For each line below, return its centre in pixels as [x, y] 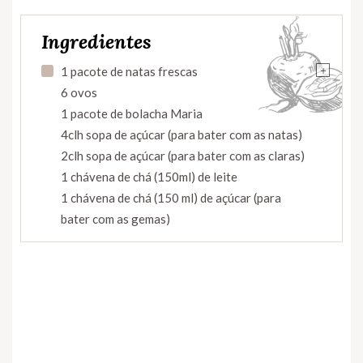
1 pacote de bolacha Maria [132, 114]
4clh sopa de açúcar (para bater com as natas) [181, 135]
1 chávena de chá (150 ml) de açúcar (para [171, 198]
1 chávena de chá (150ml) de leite [149, 177]
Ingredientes [96, 42]
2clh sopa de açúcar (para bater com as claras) [183, 156]
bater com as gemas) [115, 219]
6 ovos [79, 93]
